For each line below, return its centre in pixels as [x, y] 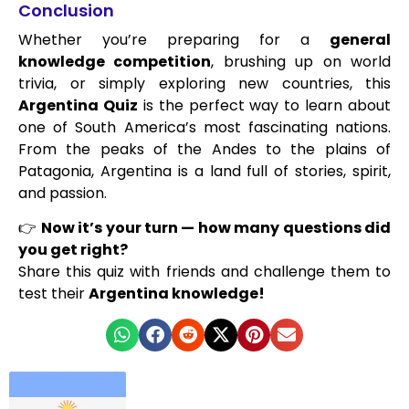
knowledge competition [115, 61]
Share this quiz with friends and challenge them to [204, 272]
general [360, 39]
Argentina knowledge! [177, 294]
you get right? [73, 250]
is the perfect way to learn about [264, 105]
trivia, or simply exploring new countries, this [204, 83]
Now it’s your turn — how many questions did [216, 228]
